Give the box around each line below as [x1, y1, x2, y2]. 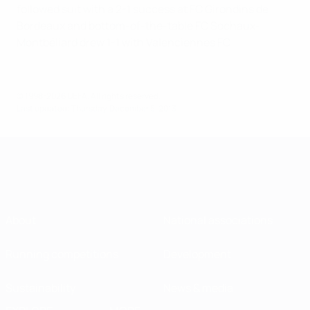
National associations [163, 212, 273, 228]
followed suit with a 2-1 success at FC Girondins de [17, 1, 268, 17]
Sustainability [6, 280, 75, 295]
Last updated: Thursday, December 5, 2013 [17, 102, 176, 114]
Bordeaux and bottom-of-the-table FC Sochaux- [17, 18, 260, 33]
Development [163, 246, 231, 262]
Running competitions [6, 246, 118, 262]
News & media [163, 280, 233, 295]
